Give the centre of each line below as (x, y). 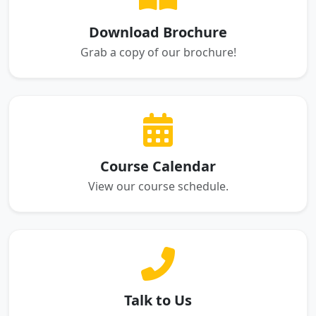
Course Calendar (158, 166)
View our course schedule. (158, 187)
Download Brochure (158, 32)
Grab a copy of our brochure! (158, 53)
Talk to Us (158, 300)
